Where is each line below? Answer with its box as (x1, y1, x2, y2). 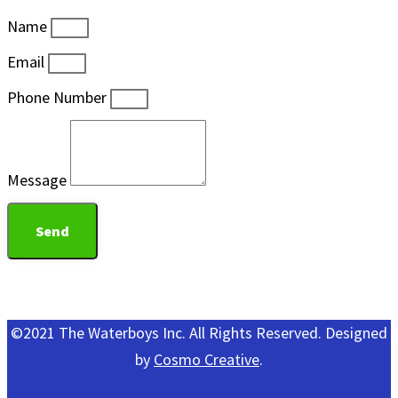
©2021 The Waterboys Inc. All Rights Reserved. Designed (11, 322, 387, 343)
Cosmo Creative (154, 348, 259, 370)
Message (7, 169, 70, 190)
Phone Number (7, 86, 110, 107)
